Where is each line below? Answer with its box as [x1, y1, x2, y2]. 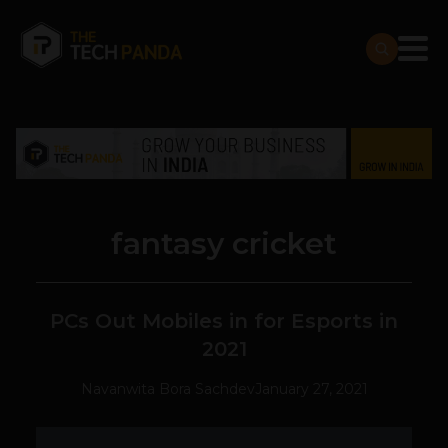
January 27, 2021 [254, 380, 368, 399]
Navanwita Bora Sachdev [80, 380, 255, 399]
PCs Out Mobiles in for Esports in [50, 309, 398, 334]
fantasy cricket [111, 225, 337, 263]
